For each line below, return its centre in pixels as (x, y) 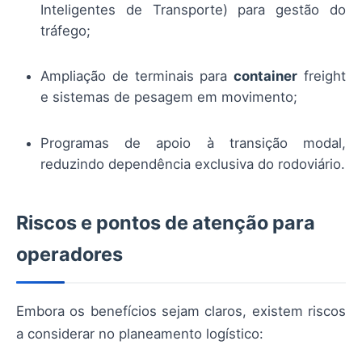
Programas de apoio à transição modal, (193, 143)
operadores (69, 254)
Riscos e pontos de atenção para (166, 222)
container (266, 76)
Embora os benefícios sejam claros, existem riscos (181, 311)
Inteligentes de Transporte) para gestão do (193, 10)
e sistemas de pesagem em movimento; (169, 97)
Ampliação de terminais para (137, 76)
